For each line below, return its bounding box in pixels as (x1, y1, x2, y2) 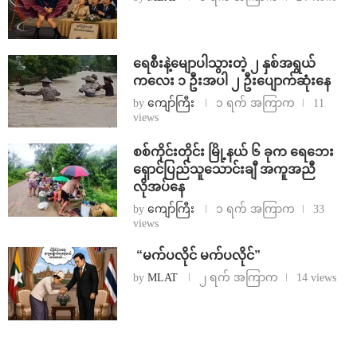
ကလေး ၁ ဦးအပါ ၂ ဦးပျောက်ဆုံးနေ (132, 73, 331, 88)
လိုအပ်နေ (132, 180, 185, 194)
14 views (296, 272, 336, 284)
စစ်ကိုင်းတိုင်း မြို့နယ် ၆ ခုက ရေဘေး (132, 145, 334, 159)
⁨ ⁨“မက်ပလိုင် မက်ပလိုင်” (132, 249, 261, 263)
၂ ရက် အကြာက (198, 272, 278, 284)
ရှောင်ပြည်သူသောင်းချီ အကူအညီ (132, 163, 316, 177)
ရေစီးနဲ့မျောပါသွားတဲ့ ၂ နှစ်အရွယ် (132, 56, 316, 70)
